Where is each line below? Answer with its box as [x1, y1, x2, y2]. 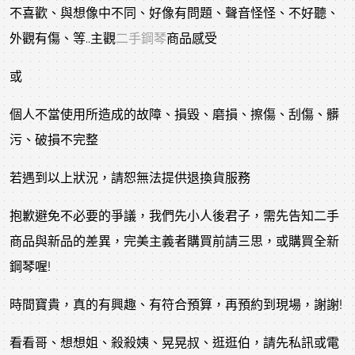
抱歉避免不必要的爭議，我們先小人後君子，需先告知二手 [10, 208, 339, 223]
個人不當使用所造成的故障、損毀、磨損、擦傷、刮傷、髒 [10, 106, 339, 122]
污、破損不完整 [10, 132, 98, 147]
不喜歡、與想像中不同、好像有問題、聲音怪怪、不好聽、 [10, 5, 339, 21]
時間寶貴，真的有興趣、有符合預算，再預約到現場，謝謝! [10, 296, 342, 312]
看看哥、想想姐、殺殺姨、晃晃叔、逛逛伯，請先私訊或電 [10, 334, 339, 350]
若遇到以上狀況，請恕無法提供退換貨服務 [10, 170, 250, 185]
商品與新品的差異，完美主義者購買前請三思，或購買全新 [10, 233, 339, 249]
